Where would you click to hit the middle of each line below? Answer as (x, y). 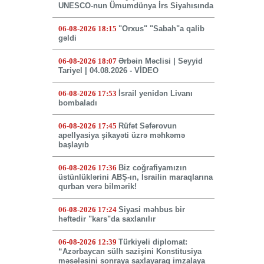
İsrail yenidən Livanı (155, 94)
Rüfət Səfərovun (147, 126)
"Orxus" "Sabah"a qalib (161, 29)
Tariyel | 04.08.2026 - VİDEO (108, 71)
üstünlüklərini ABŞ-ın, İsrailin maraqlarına (135, 177)
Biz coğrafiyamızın (152, 168)
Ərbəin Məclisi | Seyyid (160, 61)
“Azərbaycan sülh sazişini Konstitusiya (130, 252)
